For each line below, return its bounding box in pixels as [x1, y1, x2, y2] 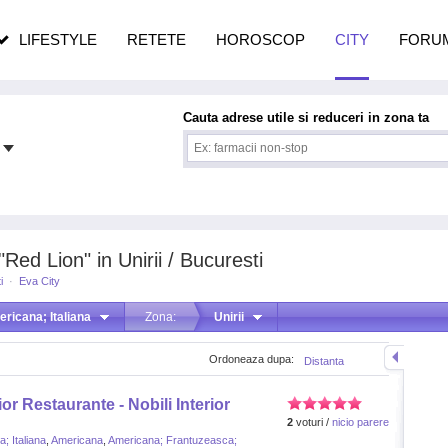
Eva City [19, 275, 60, 287]
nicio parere [332, 416, 389, 428]
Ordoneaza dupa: [209, 353, 294, 365]
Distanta [304, 355, 344, 367]
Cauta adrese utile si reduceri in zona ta [183, 110, 429, 125]
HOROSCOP [215, 31, 305, 48]
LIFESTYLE [18, 31, 97, 48]
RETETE [126, 31, 186, 48]
